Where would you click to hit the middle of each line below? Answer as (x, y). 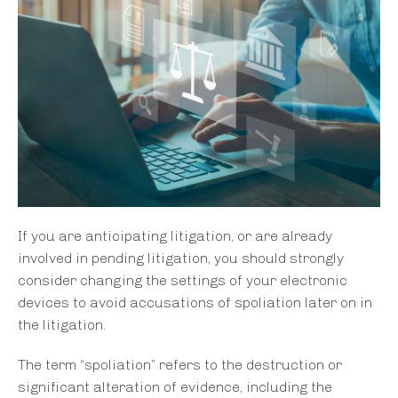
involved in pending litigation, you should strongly (181, 259)
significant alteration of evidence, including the (175, 387)
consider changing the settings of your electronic (183, 281)
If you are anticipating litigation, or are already (175, 236)
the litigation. (62, 325)
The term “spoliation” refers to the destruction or (180, 365)
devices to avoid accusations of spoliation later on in (195, 303)
